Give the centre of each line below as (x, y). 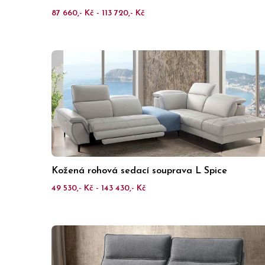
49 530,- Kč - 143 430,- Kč (99, 188)
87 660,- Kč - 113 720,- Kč (98, 13)
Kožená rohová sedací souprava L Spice (139, 171)
